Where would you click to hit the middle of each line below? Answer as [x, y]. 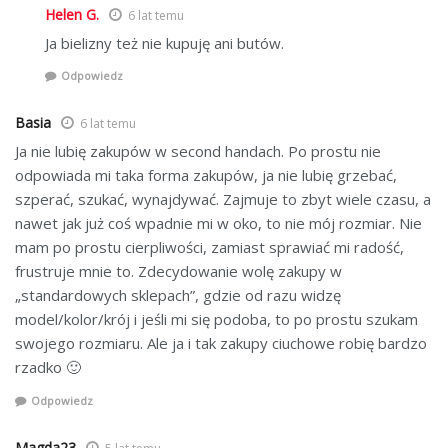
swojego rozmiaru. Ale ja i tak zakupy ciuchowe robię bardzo [221, 343]
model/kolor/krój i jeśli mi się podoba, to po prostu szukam [216, 319]
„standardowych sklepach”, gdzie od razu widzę [178, 295]
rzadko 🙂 [48, 367]
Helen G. [72, 14]
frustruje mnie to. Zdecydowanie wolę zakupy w [178, 271]
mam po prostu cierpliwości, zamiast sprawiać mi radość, [209, 247]
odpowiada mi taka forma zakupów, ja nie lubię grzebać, [206, 175]
